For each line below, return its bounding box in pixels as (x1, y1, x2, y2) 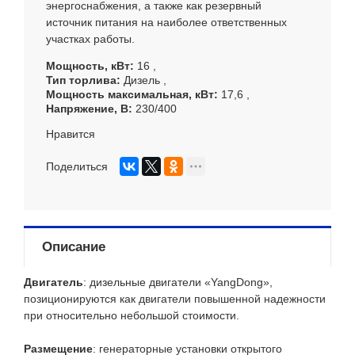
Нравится (46, 128, 95, 141)
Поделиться (46, 160, 108, 174)
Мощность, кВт (46, 59, 130, 73)
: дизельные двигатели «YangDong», (83, 276, 273, 289)
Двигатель (24, 276, 83, 289)
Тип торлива (46, 74, 116, 87)
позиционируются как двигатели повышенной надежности (24, 292, 326, 306)
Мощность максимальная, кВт (46, 88, 214, 101)
